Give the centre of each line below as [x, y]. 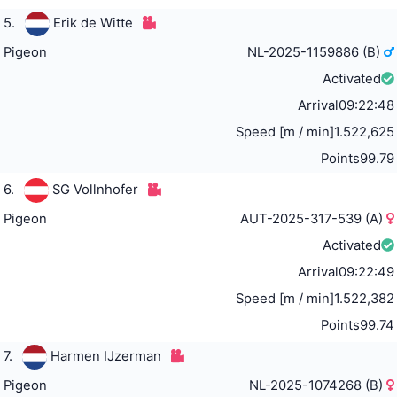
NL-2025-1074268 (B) [318, 386]
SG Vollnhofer [95, 190]
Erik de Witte [93, 23]
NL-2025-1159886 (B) [316, 53]
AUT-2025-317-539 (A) [314, 219]
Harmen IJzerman [105, 357]
